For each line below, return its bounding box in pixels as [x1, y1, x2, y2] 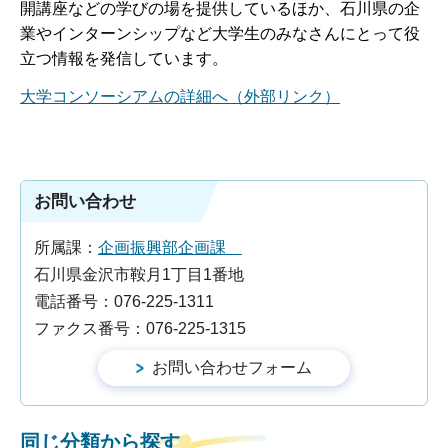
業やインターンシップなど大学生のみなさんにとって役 [20, 25, 420, 43]
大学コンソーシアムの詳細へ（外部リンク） [20, 88, 340, 106]
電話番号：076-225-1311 [34, 292, 214, 310]
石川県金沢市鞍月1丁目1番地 [34, 265, 244, 283]
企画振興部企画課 [98, 238, 242, 256]
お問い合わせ [34, 191, 136, 211]
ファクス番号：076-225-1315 [34, 319, 246, 337]
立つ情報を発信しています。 [20, 50, 228, 68]
